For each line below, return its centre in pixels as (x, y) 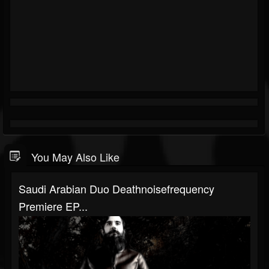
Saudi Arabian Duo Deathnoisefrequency (116, 188)
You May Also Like (75, 156)
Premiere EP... (53, 206)
